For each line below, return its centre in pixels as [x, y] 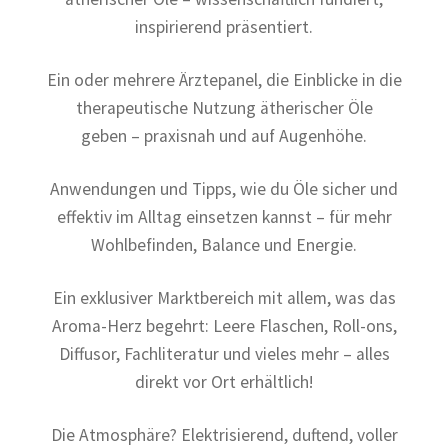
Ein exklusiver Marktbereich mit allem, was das [224, 297]
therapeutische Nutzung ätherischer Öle [224, 107]
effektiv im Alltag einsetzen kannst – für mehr [224, 216]
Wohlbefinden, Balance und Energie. [224, 244]
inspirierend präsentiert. [224, 26]
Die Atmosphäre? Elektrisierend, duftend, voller [224, 434]
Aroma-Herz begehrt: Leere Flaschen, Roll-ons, [224, 325]
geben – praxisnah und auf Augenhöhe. [224, 135]
